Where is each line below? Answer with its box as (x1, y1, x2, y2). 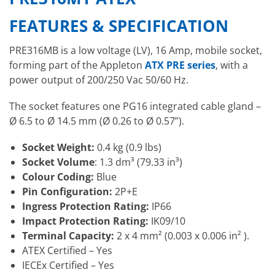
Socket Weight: (21, 141, 97, 155)
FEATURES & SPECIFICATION (9, 15, 228, 37)
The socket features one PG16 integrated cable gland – (9, 99, 261, 114)
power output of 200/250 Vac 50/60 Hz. (9, 73, 188, 87)
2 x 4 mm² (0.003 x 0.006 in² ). (114, 229, 249, 243)
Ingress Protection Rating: (21, 199, 149, 214)
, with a (215, 58, 248, 72)
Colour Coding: (21, 170, 94, 184)
